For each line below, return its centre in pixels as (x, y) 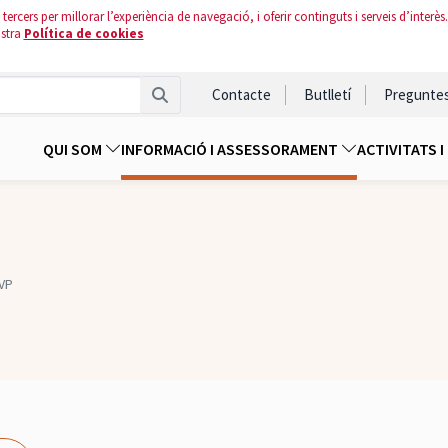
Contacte (241, 94)
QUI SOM (74, 149)
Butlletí (327, 94)
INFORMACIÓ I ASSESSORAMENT (231, 149)
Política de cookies (83, 33)
